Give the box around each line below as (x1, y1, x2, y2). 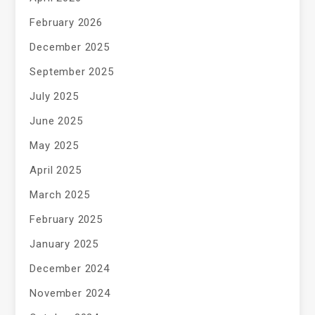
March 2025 (30, 188, 90, 202)
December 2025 (30, 41, 110, 54)
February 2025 (30, 213, 103, 226)
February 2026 (30, 16, 103, 30)
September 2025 (30, 65, 114, 79)
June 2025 (30, 115, 83, 128)
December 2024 (30, 262, 110, 276)
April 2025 (30, 164, 82, 177)
